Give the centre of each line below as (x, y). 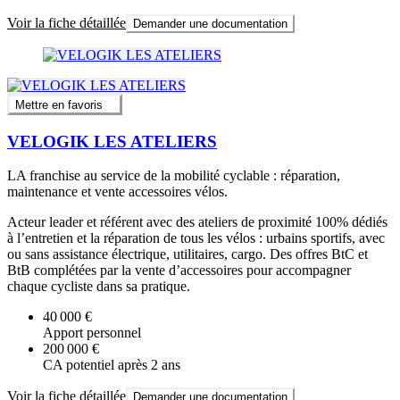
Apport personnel (92, 333)
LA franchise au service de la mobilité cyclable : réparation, (174, 176)
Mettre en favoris (59, 104)
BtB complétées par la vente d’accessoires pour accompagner (179, 271)
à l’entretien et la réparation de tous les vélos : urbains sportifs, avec (196, 238)
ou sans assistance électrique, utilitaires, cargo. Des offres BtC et (187, 254)
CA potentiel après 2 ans (112, 365)
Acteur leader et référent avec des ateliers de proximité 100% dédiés (197, 222)
